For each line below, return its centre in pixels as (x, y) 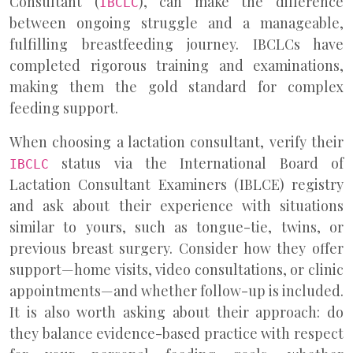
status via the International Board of (196, 163)
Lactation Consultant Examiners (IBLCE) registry (176, 184)
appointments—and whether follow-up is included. (176, 291)
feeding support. (64, 108)
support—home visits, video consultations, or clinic (176, 269)
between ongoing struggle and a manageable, (176, 23)
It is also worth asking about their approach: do (176, 312)
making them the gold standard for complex (176, 87)
